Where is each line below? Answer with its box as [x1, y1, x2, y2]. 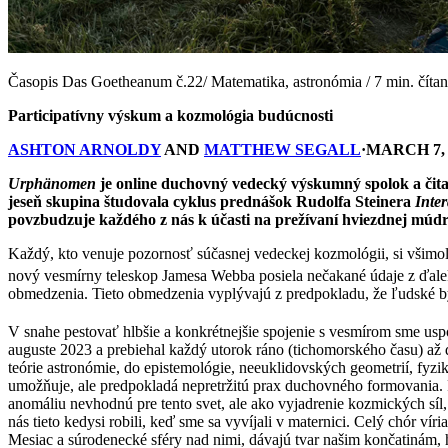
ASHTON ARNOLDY [8, 140, 161, 158]
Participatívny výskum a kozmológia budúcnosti [8, 106, 333, 124]
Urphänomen [8, 174, 96, 192]
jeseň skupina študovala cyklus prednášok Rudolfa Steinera [8, 192, 415, 210]
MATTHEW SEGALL [204, 140, 361, 158]
